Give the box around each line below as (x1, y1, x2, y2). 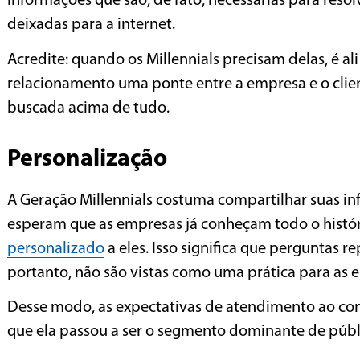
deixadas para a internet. (7, 17, 175, 34)
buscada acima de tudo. (7, 100, 170, 117)
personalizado (7, 240, 104, 257)
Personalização (7, 148, 167, 172)
